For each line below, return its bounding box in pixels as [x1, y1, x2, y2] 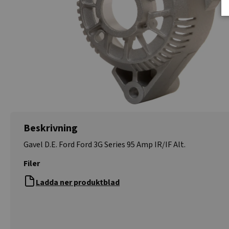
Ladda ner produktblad [36, 177, 120, 188]
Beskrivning [24, 121, 78, 135]
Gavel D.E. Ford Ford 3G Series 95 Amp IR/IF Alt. [24, 139, 186, 150]
